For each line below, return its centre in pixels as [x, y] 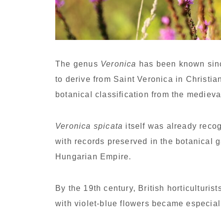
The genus [78, 64]
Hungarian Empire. [93, 156]
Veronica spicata [89, 126]
